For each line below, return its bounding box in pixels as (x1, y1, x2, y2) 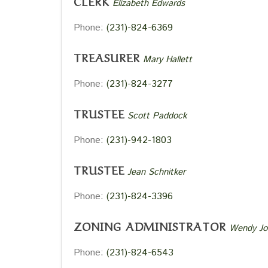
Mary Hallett (143, 53, 192, 66)
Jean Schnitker (127, 166, 185, 178)
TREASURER (74, 48, 140, 65)
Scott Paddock (127, 109, 187, 122)
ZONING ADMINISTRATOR (74, 217, 226, 234)
